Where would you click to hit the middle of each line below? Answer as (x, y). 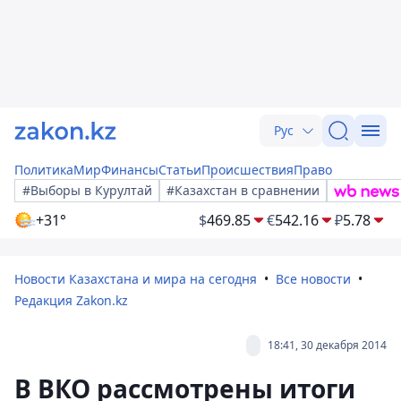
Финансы (130, 170)
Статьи (180, 170)
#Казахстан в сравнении (243, 190)
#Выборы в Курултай (87, 190)
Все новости (313, 279)
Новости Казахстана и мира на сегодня (136, 279)
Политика (44, 170)
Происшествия (247, 170)
